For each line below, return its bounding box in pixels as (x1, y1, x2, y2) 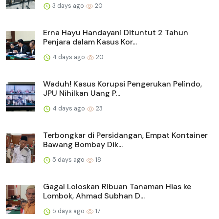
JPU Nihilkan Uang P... (43, 88, 120, 98)
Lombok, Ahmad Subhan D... (43, 190, 145, 201)
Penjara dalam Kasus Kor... (43, 36, 137, 47)
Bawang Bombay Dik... (43, 139, 123, 150)
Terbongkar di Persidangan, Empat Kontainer (43, 130, 208, 140)
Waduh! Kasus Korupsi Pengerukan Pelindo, (43, 78, 202, 89)
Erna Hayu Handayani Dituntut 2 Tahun (43, 27, 188, 38)
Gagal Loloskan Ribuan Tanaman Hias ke (43, 181, 191, 192)
